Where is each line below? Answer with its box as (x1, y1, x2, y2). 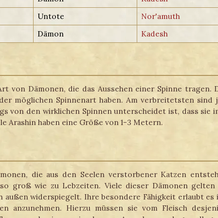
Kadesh (141, 28, 168, 38)
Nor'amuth (141, 11, 181, 21)
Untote (37, 11, 65, 21)
